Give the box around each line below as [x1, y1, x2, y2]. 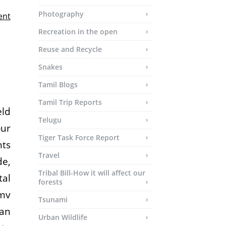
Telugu [38, 115, 62, 125]
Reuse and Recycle [38, 44, 102, 54]
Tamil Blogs [38, 80, 78, 89]
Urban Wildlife [38, 212, 87, 222]
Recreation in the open [38, 27, 118, 36]
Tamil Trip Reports [38, 97, 102, 107]
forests [38, 177, 63, 187]
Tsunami [38, 195, 68, 204]
